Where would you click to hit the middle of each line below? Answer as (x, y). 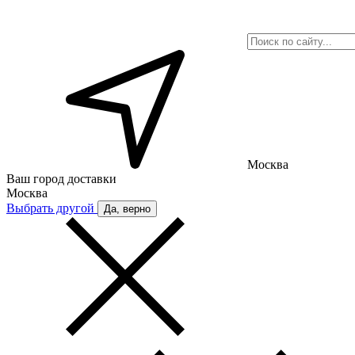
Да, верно (127, 209)
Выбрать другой (52, 208)
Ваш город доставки (61, 179)
